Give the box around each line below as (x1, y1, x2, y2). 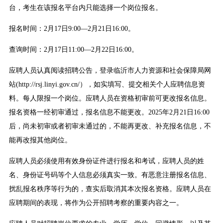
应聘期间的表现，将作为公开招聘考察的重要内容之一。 (8, 199, 183, 207)
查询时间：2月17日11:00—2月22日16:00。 (8, 46, 138, 54)
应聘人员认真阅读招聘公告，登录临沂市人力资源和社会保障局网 (8, 67, 211, 75)
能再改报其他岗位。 (8, 136, 72, 144)
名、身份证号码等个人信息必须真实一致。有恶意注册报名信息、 (8, 171, 211, 179)
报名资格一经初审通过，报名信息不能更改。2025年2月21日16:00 (8, 109, 210, 116)
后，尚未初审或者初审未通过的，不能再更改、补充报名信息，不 (8, 122, 211, 130)
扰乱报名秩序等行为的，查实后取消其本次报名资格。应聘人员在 (8, 185, 211, 193)
